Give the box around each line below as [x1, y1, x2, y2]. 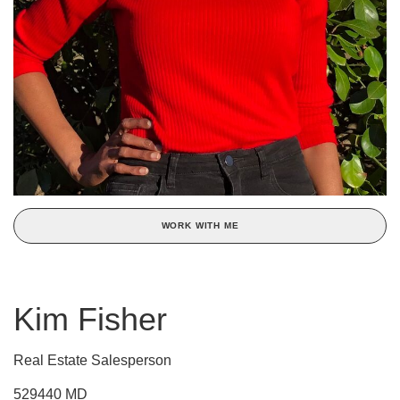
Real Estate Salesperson [13, 353, 171, 369]
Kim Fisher [13, 301, 167, 338]
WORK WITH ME [161, 221, 239, 231]
